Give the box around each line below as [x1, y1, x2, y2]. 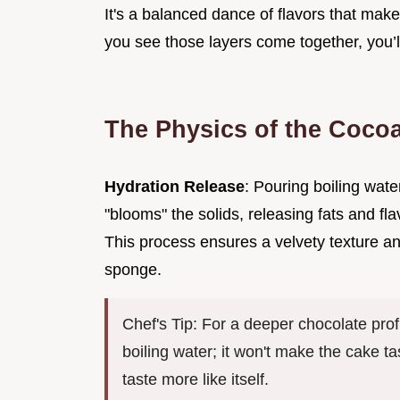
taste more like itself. [122, 371, 269, 389]
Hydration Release [104, 178, 245, 196]
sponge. [104, 261, 162, 279]
